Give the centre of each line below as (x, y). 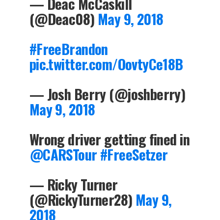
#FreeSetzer (134, 154)
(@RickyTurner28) (82, 199)
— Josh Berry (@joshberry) (107, 94)
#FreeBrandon (69, 48)
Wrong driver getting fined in (110, 139)
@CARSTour (63, 154)
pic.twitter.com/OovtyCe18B (106, 64)
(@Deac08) (63, 18)
